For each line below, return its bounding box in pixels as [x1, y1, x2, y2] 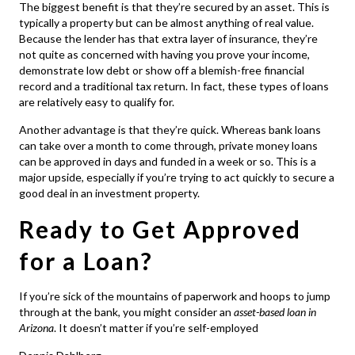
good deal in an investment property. [19, 186, 200, 200]
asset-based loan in [234, 305, 317, 319]
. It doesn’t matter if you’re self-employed [54, 321, 259, 335]
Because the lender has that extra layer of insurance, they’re [19, 32, 319, 46]
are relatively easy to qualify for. [19, 95, 175, 109]
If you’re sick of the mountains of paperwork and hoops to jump [19, 289, 331, 303]
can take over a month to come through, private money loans [19, 139, 319, 153]
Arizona [19, 321, 55, 335]
